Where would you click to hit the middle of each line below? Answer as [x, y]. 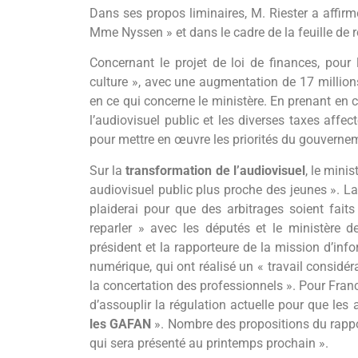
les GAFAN [121, 324]
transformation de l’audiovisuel [215, 170]
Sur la [108, 170]
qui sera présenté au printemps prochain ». [209, 343]
